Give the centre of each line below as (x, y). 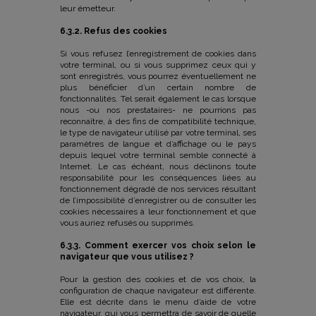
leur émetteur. (88, 8)
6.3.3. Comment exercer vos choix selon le (158, 245)
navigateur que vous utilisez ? (127, 257)
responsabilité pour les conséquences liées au (158, 178)
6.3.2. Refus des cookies (114, 31)
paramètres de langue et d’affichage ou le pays (158, 144)
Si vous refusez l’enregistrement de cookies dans (158, 54)
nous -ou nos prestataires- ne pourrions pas (158, 110)
